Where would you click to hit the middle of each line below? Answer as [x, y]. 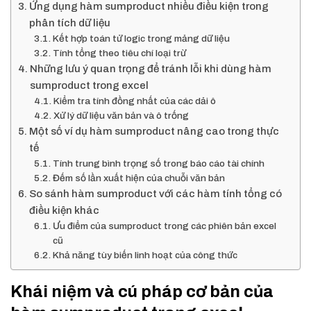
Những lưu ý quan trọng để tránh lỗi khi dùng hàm [151, 69]
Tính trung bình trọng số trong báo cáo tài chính [158, 163]
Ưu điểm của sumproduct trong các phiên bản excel [164, 226]
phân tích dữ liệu [70, 23]
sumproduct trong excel [90, 85]
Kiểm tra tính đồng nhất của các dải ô [134, 101]
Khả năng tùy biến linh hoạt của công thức [145, 255]
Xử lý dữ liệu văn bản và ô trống [121, 116]
